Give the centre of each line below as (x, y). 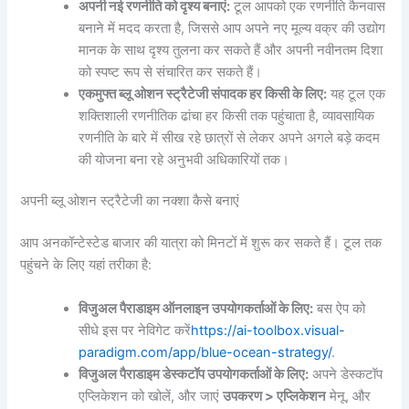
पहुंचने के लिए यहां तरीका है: (86, 265)
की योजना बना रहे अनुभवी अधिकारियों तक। (184, 159)
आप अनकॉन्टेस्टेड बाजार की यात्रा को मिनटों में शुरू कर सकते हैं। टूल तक (201, 243)
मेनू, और (349, 396)
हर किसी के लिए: (287, 94)
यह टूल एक (357, 94)
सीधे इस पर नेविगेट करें (135, 330)
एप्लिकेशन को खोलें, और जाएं (151, 396)
